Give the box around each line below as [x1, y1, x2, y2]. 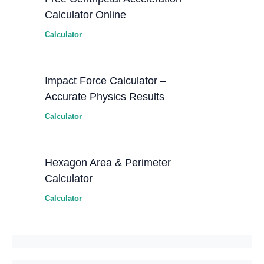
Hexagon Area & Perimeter [45, 156, 171, 169]
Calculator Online [45, 8, 127, 21]
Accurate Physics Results [45, 90, 165, 103]
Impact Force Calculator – [45, 74, 167, 87]
